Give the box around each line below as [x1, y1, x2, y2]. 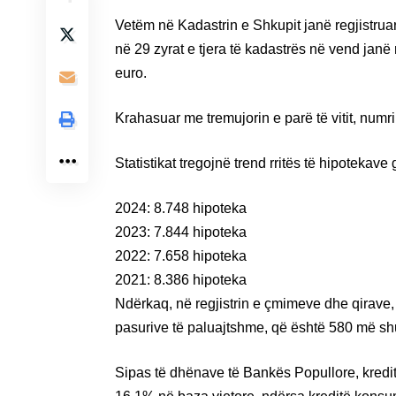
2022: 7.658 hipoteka [115, 247, 247, 263]
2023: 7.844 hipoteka [115, 224, 247, 240]
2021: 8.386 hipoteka [115, 271, 247, 287]
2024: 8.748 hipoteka [115, 200, 247, 216]
